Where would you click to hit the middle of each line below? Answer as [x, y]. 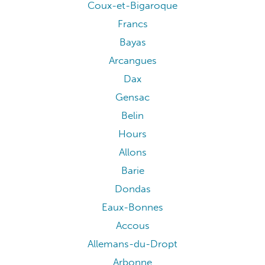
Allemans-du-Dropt [132, 244]
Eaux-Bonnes [132, 207]
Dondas [132, 189]
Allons [132, 152]
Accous [132, 225]
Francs [132, 24]
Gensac [132, 97]
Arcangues [132, 60]
